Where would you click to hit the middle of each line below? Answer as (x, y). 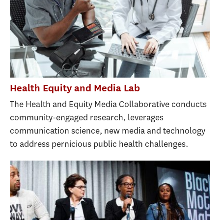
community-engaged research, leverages (87, 118)
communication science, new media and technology (108, 131)
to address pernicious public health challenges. (99, 144)
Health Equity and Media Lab (75, 88)
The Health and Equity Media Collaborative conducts (108, 104)
